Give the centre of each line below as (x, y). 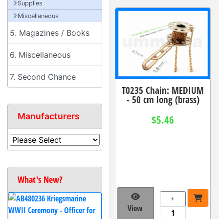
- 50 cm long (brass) (163, 99)
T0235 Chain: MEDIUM (163, 90)
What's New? (40, 179)
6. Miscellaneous (40, 55)
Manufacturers (49, 116)
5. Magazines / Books (50, 33)
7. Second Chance (43, 77)
